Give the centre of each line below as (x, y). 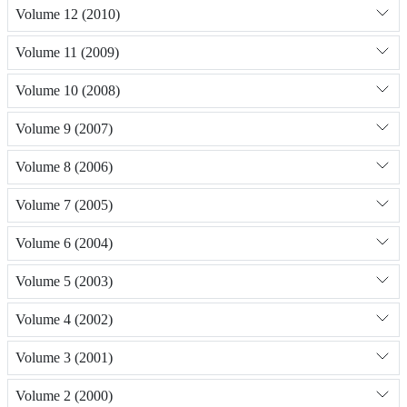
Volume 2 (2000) (64, 396)
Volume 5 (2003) (64, 282)
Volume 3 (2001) (64, 358)
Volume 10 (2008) (68, 91)
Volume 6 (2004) (64, 243)
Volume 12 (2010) (68, 15)
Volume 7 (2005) (64, 205)
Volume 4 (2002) (64, 320)
